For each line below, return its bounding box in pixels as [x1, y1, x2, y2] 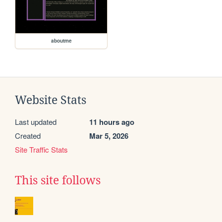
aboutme [51, 37, 72, 45]
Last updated [15, 116, 56, 127]
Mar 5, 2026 [89, 130, 128, 142]
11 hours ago [89, 116, 134, 128]
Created [15, 130, 41, 141]
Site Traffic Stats [15, 144, 68, 155]
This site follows [15, 174, 101, 187]
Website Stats [15, 94, 86, 107]
